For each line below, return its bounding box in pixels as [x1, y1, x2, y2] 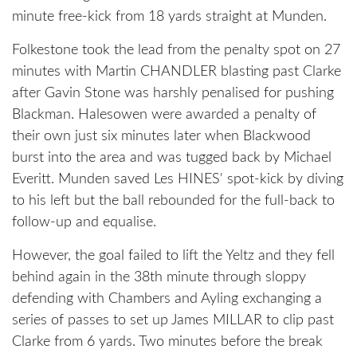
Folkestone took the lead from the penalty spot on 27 [12, 43, 340, 58]
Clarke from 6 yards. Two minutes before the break [12, 335, 323, 350]
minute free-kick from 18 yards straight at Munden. [12, 10, 327, 25]
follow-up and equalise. [12, 215, 156, 230]
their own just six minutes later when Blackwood [12, 129, 311, 144]
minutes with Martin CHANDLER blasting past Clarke [12, 65, 341, 80]
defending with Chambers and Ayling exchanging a [12, 292, 322, 307]
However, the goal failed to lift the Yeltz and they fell [12, 249, 335, 264]
